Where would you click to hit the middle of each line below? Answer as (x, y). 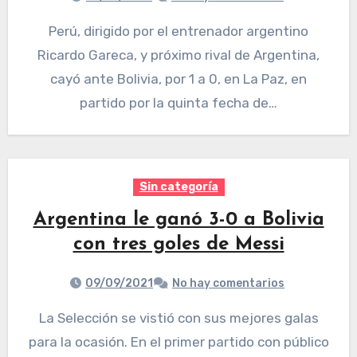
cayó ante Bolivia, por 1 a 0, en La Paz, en (178, 79)
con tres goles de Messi (178, 245)
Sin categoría (178, 187)
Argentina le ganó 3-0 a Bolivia (178, 220)
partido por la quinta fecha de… (178, 103)
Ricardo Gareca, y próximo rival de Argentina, (178, 55)
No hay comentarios (228, 284)
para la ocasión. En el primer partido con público (178, 342)
